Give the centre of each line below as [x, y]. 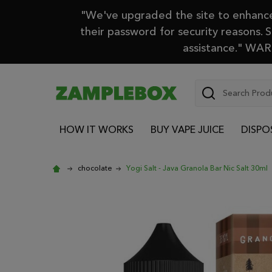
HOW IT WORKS [96, 130]
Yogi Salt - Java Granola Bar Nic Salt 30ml [197, 168]
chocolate [95, 168]
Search [210, 87]
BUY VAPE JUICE [187, 130]
